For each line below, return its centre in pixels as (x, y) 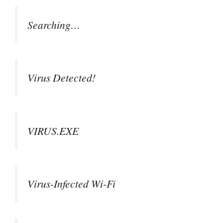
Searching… (54, 24)
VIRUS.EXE (53, 130)
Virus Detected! (61, 78)
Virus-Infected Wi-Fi (71, 183)
